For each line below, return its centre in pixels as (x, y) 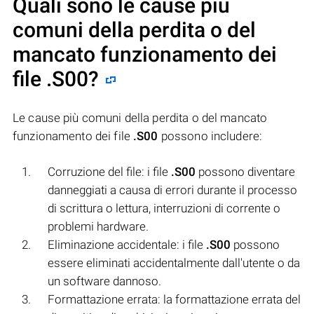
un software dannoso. (104, 281)
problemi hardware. (98, 226)
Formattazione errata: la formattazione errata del (174, 299)
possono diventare (245, 171)
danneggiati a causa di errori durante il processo (172, 190)
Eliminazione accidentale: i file (127, 244)
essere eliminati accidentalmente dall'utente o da (174, 262)
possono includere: (210, 136)
